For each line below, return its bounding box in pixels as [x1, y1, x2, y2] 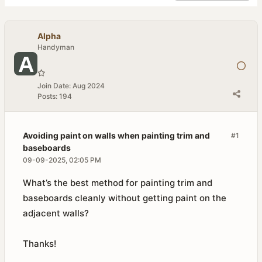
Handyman [37, 43, 74, 51]
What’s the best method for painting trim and [23, 177, 212, 188]
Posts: [37, 92, 57, 101]
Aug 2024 [73, 81, 105, 90]
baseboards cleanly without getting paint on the [23, 192, 226, 204]
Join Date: [37, 81, 71, 90]
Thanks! [23, 238, 56, 249]
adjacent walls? [23, 208, 89, 219]
